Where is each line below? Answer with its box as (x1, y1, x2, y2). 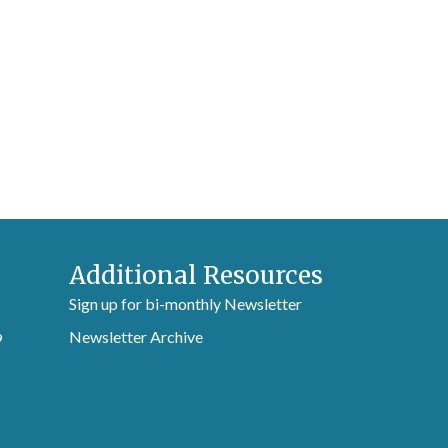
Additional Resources (69, 260, 324, 291)
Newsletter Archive (69, 327, 204, 346)
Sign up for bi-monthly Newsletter (69, 294, 303, 313)
